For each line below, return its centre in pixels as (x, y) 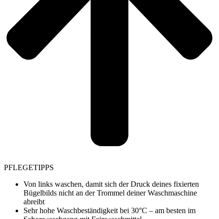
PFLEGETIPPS (29, 167)
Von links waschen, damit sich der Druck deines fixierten (111, 184)
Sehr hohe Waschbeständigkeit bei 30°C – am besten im (109, 210)
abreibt (34, 201)
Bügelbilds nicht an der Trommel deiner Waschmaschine (110, 193)
